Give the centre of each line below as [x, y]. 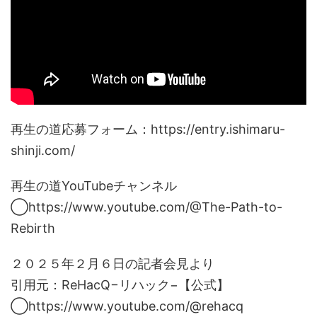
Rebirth [33, 229]
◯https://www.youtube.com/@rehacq [127, 306]
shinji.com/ [43, 151]
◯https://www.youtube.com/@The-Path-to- [146, 207]
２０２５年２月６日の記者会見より [113, 264]
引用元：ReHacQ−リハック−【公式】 [120, 285]
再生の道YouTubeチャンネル [94, 186]
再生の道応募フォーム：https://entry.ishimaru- [148, 129]
